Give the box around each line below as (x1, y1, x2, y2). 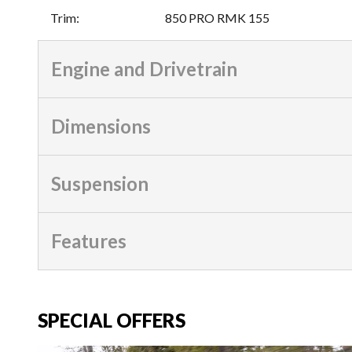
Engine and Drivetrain (51, 57, 237, 80)
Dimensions (51, 114, 151, 137)
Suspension (51, 171, 148, 195)
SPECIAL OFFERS (38, 308, 185, 332)
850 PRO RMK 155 (165, 9, 269, 25)
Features (51, 229, 126, 252)
